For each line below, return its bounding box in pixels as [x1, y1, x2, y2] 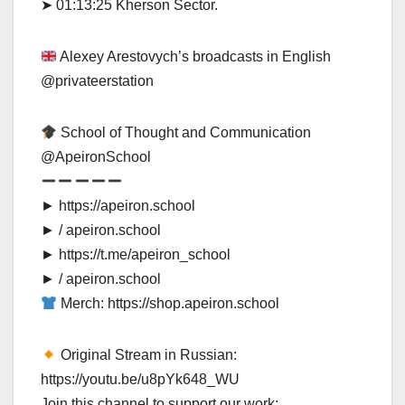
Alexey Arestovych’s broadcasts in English [57, 48, 332, 64]
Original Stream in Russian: [57, 346, 238, 363]
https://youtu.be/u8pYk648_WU [41, 371, 240, 387]
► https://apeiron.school [41, 197, 195, 213]
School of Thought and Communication [57, 124, 312, 140]
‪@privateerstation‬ [41, 72, 154, 89]
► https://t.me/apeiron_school [41, 246, 231, 262]
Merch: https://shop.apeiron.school [57, 295, 280, 311]
